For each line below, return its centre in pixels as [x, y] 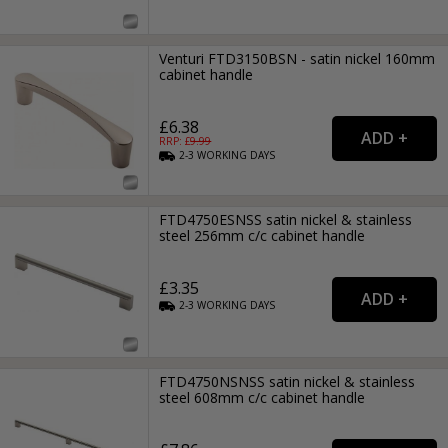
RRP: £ [175, 140]
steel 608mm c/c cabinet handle [262, 397]
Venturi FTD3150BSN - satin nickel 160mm [297, 58]
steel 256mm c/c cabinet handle [262, 236]
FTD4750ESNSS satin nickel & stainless [286, 220]
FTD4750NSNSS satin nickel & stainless [287, 381]
